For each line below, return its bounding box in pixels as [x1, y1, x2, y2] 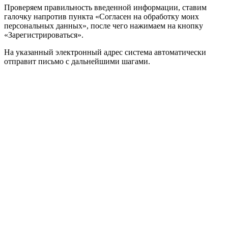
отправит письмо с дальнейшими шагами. [4, 57, 150, 66]
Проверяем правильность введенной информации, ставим [4, 3, 207, 12]
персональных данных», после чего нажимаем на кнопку [4, 21, 203, 31]
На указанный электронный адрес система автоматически [4, 48, 206, 57]
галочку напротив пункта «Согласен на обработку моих [4, 12, 199, 21]
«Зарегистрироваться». [4, 31, 83, 40]
